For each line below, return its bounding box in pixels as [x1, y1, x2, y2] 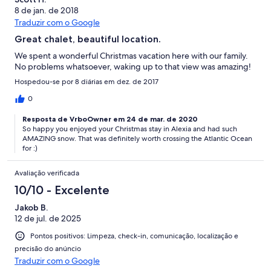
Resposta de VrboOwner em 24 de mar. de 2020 [22, 114, 198, 123]
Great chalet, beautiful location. [15, 33, 161, 45]
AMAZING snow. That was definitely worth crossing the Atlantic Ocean [22, 133, 252, 143]
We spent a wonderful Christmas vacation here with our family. [15, 50, 248, 61]
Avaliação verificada [15, 168, 79, 178]
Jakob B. [15, 201, 48, 213]
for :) [22, 143, 38, 153]
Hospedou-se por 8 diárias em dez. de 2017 [15, 76, 158, 87]
